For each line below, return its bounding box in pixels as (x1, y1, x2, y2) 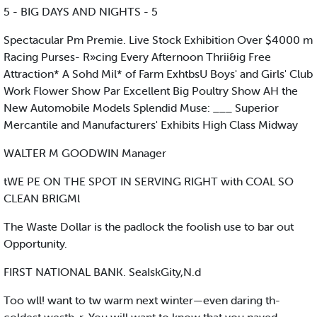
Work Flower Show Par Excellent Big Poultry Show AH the (4, 83, 298, 98)
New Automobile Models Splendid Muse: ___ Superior (4, 100, 279, 115)
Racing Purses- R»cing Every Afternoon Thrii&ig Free (4, 50, 271, 64)
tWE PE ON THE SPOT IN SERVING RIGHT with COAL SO (4, 174, 294, 189)
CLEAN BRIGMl (4, 191, 80, 206)
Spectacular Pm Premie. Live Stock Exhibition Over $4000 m (4, 33, 313, 47)
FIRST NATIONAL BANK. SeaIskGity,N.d (4, 265, 201, 279)
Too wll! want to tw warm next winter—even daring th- (4, 293, 280, 308)
